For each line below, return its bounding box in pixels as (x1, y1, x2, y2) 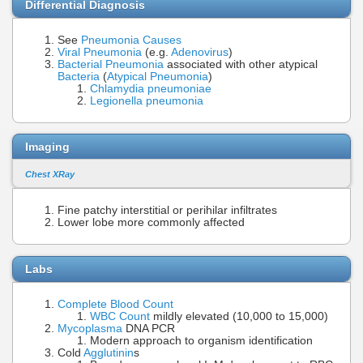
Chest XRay (25, 169, 75, 179)
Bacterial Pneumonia (58, 58, 164, 70)
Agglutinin (83, 346, 134, 359)
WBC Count (90, 310, 150, 322)
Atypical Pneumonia (107, 70, 208, 83)
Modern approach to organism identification (90, 334, 313, 347)
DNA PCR (122, 322, 175, 335)
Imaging (25, 140, 70, 154)
